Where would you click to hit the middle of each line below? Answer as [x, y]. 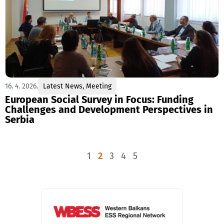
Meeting [99, 86]
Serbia [20, 120]
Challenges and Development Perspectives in [109, 110]
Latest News [63, 86]
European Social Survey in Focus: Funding [99, 100]
